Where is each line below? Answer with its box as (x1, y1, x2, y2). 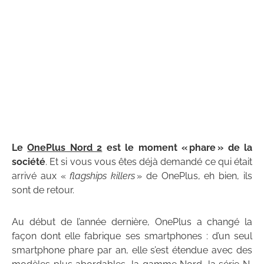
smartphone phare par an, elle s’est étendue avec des (12, 245, 252, 256)
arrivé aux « (12, 170, 70, 182)
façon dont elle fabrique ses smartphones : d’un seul (12, 230, 252, 242)
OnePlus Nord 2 (27, 142, 103, 154)
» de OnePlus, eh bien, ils (135, 170, 253, 182)
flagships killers (70, 170, 136, 182)
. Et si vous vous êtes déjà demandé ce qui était (45, 156, 252, 168)
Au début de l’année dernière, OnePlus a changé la (12, 216, 252, 228)
